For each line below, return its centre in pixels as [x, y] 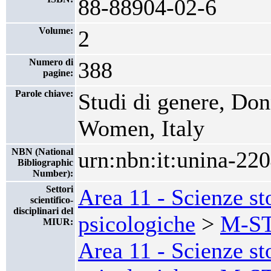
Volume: [56, 31]
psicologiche [137, 224]
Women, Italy [141, 128]
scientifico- [52, 200]
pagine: [58, 73]
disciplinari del [43, 211]
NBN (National [42, 152]
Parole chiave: [44, 93]
